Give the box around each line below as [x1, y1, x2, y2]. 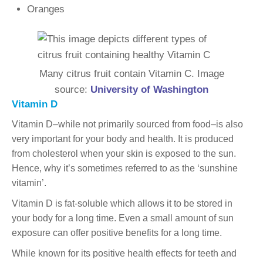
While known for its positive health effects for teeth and [12, 248, 237, 258]
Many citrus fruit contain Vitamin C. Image [39, 68, 224, 79]
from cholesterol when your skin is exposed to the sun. [12, 148, 236, 159]
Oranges [26, 3, 65, 15]
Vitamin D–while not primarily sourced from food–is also [12, 119, 243, 129]
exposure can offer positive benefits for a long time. [12, 227, 222, 238]
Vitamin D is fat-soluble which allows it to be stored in [12, 198, 232, 208]
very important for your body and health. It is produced [12, 133, 234, 144]
